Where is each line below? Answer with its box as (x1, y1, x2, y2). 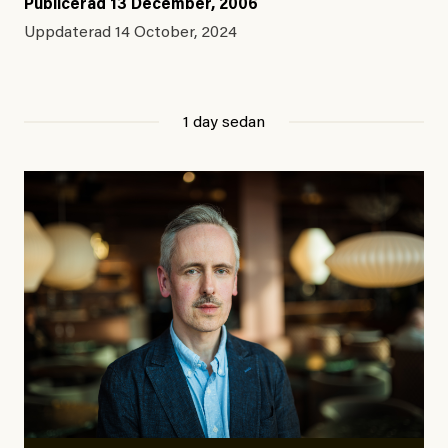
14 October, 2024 (115, 25, 237, 42)
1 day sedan (183, 115, 265, 132)
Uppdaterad (24, 25, 115, 42)
